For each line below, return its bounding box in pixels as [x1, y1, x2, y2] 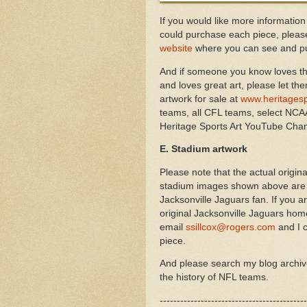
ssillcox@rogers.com [186, 221, 275, 232]
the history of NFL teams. [160, 272, 269, 283]
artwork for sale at [160, 93, 241, 104]
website [160, 43, 193, 54]
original [160, 208, 194, 219]
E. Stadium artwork [160, 144, 247, 155]
